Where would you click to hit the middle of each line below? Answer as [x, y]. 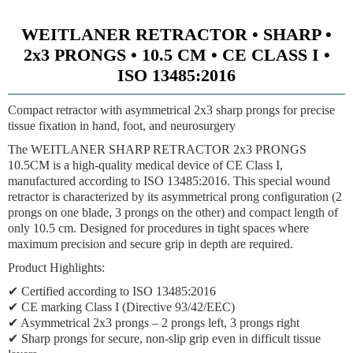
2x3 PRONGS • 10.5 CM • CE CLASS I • [176, 55]
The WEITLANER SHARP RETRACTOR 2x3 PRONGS [157, 149]
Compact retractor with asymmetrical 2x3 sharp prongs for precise [171, 110]
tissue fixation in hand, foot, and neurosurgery [122, 126]
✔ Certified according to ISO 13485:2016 [112, 291]
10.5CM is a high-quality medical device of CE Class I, [145, 165]
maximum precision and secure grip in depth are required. [150, 244]
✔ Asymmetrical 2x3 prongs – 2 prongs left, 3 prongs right [154, 323]
